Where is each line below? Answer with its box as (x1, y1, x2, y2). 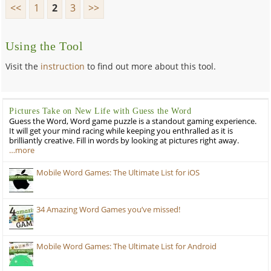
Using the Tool (5, 39, 83, 53)
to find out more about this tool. (85, 60, 217, 72)
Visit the (5, 60, 41, 72)
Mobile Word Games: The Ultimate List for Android (36, 241, 217, 252)
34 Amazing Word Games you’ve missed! (36, 204, 181, 215)
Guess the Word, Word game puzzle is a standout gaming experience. (9, 116, 257, 126)
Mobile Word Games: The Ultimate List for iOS (36, 167, 200, 178)
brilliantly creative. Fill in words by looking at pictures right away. (9, 135, 240, 146)
